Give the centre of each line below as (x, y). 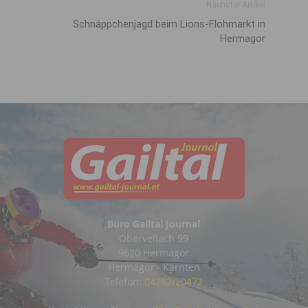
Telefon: (125, 282)
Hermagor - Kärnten (154, 267)
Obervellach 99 (154, 238)
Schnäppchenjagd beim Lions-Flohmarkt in (169, 24)
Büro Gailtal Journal (154, 224)
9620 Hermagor (154, 253)
